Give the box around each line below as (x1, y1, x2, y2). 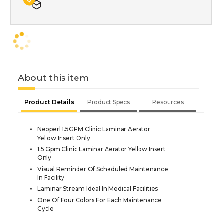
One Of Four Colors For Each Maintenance (37, 196, 162, 204)
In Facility (37, 174, 64, 182)
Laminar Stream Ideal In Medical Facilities (37, 185, 158, 193)
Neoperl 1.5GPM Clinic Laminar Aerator (37, 125, 150, 133)
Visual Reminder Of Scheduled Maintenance (37, 165, 168, 173)
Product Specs (87, 98, 130, 106)
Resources (152, 98, 184, 106)
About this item (18, 73, 89, 84)
